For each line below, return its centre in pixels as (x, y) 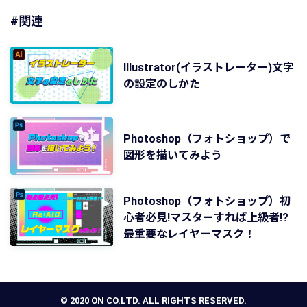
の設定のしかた (162, 84)
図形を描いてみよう (173, 155)
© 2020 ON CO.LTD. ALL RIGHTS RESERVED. (153, 300)
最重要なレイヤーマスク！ (189, 234)
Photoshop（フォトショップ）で (207, 138)
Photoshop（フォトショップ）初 (207, 201)
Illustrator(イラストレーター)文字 (209, 68)
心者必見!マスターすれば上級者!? (206, 217)
